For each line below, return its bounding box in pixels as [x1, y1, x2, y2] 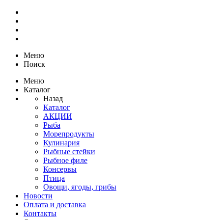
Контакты [24, 209, 56, 218]
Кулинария [43, 138, 80, 147]
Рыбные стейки [43, 147, 95, 156]
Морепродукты [43, 130, 94, 138]
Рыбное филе [43, 156, 87, 165]
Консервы [43, 165, 77, 173]
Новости [24, 192, 53, 200]
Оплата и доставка [24, 200, 86, 209]
